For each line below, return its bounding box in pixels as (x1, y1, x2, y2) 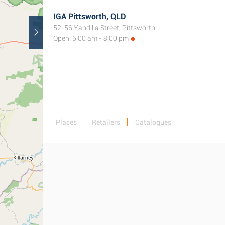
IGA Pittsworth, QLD (53, 12, 126, 21)
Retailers (92, 118, 120, 126)
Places (56, 118, 77, 126)
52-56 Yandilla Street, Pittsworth (53, 24, 155, 32)
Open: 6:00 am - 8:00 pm (53, 34, 129, 42)
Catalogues (135, 118, 171, 126)
